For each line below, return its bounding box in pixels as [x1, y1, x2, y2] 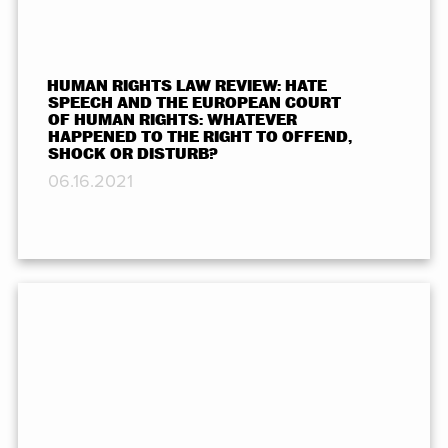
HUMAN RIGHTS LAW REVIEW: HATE [47, 77, 328, 94]
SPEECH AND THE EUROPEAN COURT [47, 94, 341, 111]
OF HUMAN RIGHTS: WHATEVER [47, 111, 297, 128]
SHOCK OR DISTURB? [47, 145, 218, 162]
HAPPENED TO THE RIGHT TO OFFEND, [47, 128, 352, 145]
